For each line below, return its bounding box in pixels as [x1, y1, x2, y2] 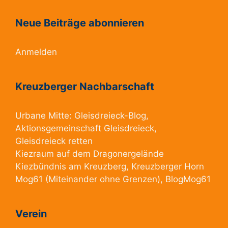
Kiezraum [15, 149, 54, 159]
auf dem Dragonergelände [54, 149, 164, 159]
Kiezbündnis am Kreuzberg [15, 161, 126, 172]
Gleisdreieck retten [15, 136, 93, 147]
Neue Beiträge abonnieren [15, 17, 144, 30]
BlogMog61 [165, 174, 211, 185]
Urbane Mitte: [15, 110, 74, 121]
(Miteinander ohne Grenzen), [43, 174, 165, 185]
